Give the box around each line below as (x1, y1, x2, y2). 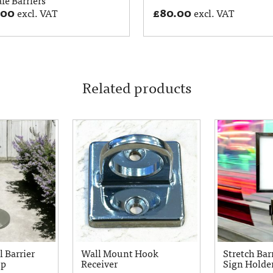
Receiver (81, 255, 118, 271)
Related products (82, 75, 191, 99)
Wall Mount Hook (81, 245, 159, 261)
